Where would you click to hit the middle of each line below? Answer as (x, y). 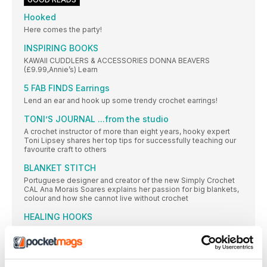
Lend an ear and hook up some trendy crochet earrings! (121, 100)
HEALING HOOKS (58, 216)
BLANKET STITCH (60, 167)
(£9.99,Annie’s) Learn (61, 69)
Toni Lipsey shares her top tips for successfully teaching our (130, 140)
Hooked (40, 17)
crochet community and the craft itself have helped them (123, 247)
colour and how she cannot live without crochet (106, 198)
